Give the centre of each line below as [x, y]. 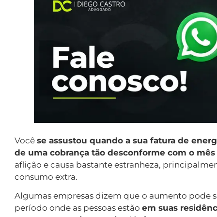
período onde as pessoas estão [78, 208]
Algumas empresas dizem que [77, 196]
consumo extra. [47, 177]
